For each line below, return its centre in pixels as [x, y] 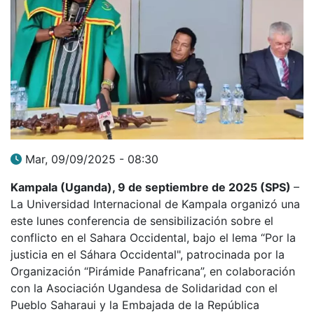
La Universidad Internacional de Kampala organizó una [155, 204]
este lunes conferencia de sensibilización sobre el [142, 220]
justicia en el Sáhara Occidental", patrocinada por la [148, 254]
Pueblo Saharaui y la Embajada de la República [135, 305]
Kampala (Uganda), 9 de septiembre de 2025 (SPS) [152, 187]
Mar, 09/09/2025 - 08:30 [92, 159]
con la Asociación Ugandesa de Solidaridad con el [144, 288]
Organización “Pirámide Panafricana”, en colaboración [153, 271]
